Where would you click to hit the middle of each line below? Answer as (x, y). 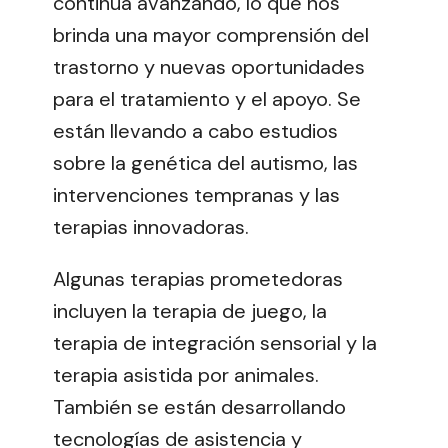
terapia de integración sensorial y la (215, 343)
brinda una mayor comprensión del (211, 35)
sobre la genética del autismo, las (205, 163)
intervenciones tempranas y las (196, 195)
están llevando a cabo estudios (195, 131)
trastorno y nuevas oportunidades (209, 67)
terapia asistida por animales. (186, 375)
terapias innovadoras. (151, 227)
